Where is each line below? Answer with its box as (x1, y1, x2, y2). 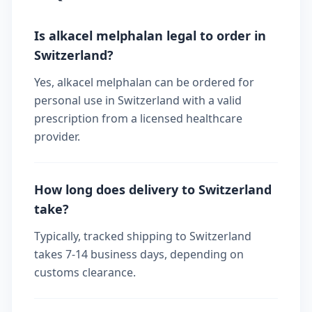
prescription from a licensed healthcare (34, 111, 242, 126)
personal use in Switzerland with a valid (34, 93, 242, 108)
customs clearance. (34, 265, 136, 280)
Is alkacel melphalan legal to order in (34, 27, 266, 44)
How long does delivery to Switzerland (34, 181, 272, 198)
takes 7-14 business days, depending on (34, 247, 244, 262)
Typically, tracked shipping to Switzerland (34, 228, 251, 244)
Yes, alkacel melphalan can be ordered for (34, 75, 254, 90)
